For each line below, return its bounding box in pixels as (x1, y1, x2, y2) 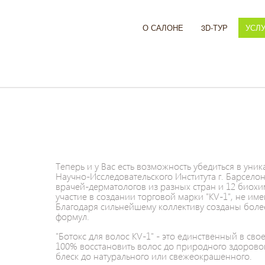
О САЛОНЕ (143, 22, 183, 33)
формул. (56, 210, 89, 222)
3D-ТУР (201, 22, 228, 33)
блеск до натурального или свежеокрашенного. (56, 250, 252, 262)
